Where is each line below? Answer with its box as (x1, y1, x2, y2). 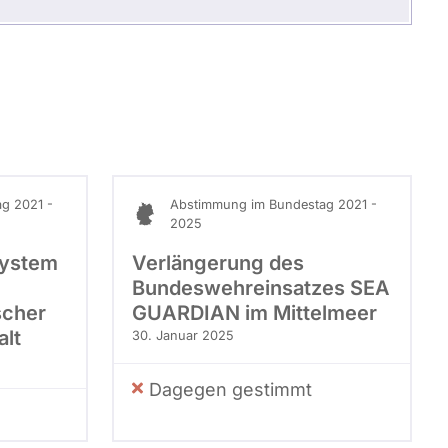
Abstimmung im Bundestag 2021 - (170, 196, 377, 212)
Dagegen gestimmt (149, 378, 312, 400)
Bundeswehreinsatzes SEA (132, 275, 390, 300)
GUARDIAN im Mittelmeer (132, 300, 377, 325)
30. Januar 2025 (132, 327, 234, 343)
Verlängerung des (132, 250, 304, 275)
